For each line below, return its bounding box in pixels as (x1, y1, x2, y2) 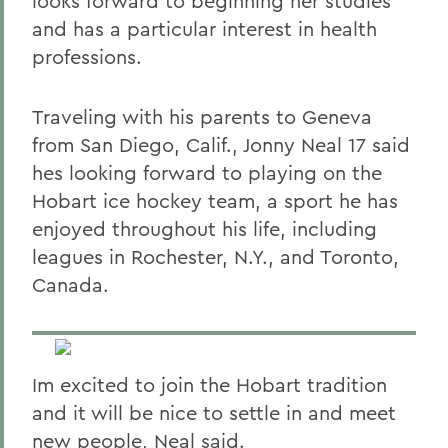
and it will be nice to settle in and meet (32, 400, 396, 425)
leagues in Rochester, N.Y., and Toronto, (32, 244, 399, 269)
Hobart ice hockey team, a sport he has (32, 188, 398, 213)
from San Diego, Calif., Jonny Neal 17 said (32, 132, 410, 157)
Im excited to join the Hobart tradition (32, 372, 387, 397)
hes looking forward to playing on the (32, 160, 382, 185)
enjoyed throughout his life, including (32, 216, 377, 241)
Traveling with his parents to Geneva (32, 104, 372, 129)
